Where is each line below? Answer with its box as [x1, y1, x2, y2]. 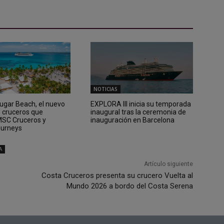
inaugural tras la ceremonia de [90, 107, 186, 116]
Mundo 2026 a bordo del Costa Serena [66, 181, 193, 190]
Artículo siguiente [143, 160, 193, 167]
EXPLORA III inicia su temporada [90, 99, 191, 108]
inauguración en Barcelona [90, 115, 174, 124]
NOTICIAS [93, 85, 117, 92]
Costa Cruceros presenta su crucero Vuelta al [41, 170, 193, 180]
